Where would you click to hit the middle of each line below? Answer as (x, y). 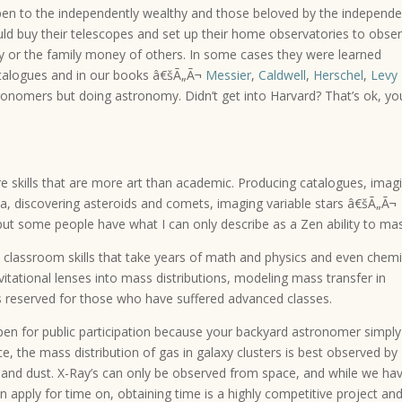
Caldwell (283, 75)
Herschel (339, 75)
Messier (229, 75)
